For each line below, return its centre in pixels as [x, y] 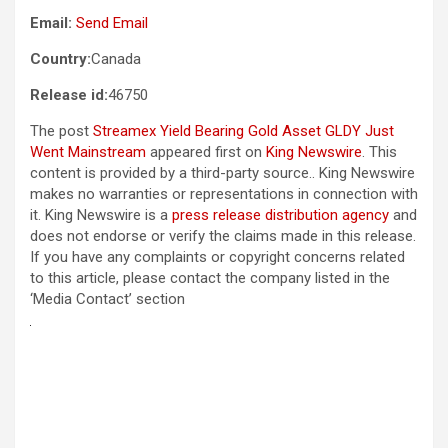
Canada [116, 58]
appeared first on [206, 151]
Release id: [69, 94]
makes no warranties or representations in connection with [224, 193]
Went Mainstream [88, 151]
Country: [60, 58]
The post [61, 130]
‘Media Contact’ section [107, 298]
